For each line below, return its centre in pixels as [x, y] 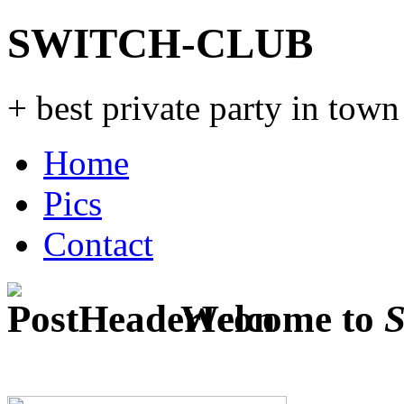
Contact [98, 243]
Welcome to [278, 318]
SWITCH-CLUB [160, 44]
